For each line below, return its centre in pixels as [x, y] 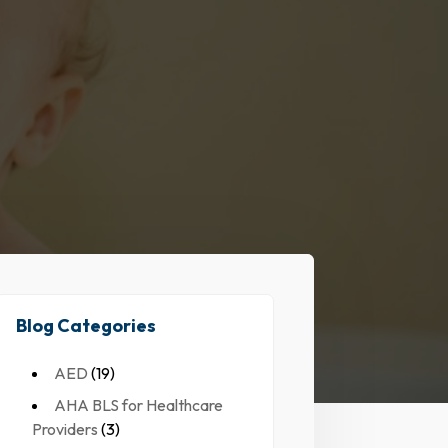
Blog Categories [86, 326]
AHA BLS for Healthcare [139, 405]
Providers [65, 429]
